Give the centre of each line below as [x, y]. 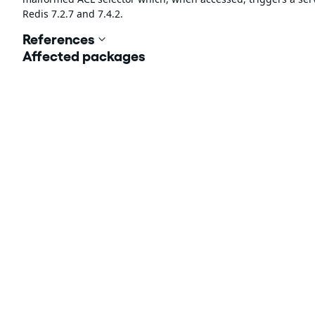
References [59, 39]
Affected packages [84, 56]
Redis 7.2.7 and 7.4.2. [73, 14]
